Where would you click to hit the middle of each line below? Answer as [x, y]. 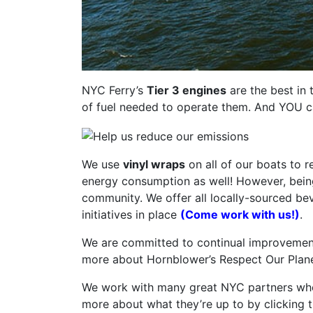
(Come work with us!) [240, 214]
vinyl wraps [154, 164]
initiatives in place [131, 214]
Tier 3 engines [187, 90]
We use [102, 164]
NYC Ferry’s [114, 90]
